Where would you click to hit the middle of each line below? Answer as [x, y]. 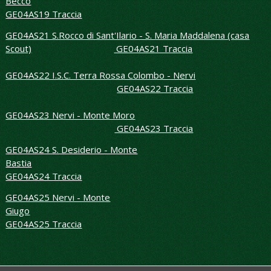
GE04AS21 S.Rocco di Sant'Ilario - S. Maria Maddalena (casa [128, 35]
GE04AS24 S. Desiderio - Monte [72, 150]
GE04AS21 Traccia [153, 49]
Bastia [19, 163]
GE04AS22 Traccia [155, 89]
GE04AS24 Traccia [44, 176]
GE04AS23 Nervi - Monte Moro [70, 115]
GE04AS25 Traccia [44, 224]
